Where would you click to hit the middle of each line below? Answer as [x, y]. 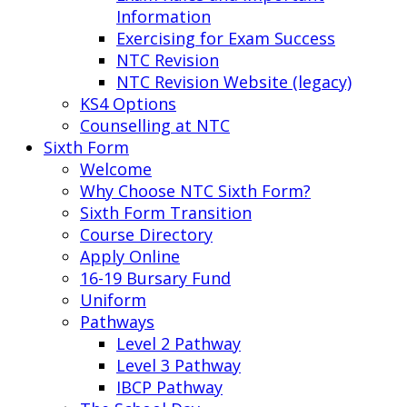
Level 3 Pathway [179, 365]
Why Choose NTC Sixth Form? [195, 191]
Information [164, 16]
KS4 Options [128, 104]
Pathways [117, 322]
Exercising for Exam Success [226, 38]
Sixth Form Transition [166, 213]
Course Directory [146, 234]
